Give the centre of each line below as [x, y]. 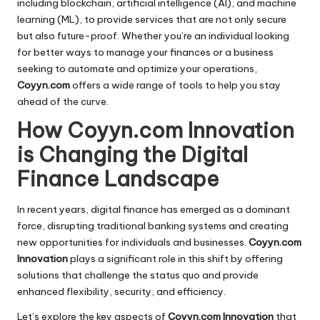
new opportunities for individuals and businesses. [133, 242]
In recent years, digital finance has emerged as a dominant [154, 210]
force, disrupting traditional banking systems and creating [153, 226]
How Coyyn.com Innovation [156, 130]
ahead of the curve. [63, 101]
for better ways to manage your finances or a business [145, 52]
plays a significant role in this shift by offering [175, 259]
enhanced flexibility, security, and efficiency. [121, 292]
